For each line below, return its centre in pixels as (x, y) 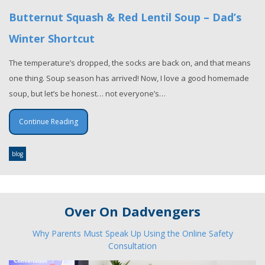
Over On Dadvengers (132, 211)
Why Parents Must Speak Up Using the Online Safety (132, 233)
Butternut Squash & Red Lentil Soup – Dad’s (125, 17)
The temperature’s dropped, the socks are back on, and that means (130, 63)
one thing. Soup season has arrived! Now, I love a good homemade (129, 78)
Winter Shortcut (52, 39)
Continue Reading (49, 122)
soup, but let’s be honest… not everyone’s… (87, 94)
